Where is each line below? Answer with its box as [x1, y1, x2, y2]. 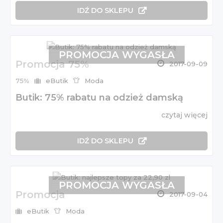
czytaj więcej [161, 111, 208, 120]
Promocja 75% [15, 58, 89, 71]
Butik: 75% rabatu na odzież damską [15, 92, 183, 104]
